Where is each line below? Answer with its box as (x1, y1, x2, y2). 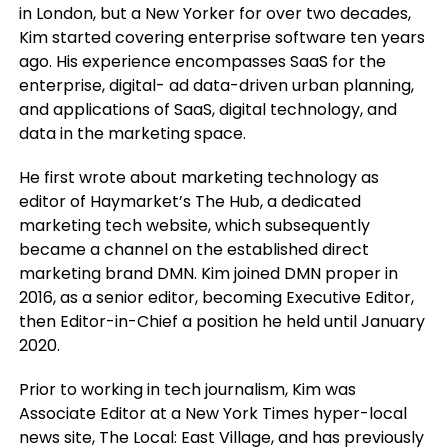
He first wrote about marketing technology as (18, 166, 379, 190)
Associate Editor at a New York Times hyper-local (18, 402, 407, 426)
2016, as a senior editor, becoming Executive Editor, (18, 286, 414, 310)
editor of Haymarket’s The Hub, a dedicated (18, 190, 361, 214)
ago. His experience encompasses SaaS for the (18, 50, 386, 74)
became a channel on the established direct (18, 238, 369, 262)
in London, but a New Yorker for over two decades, (18, 2, 411, 26)
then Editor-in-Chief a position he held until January (18, 310, 425, 334)
